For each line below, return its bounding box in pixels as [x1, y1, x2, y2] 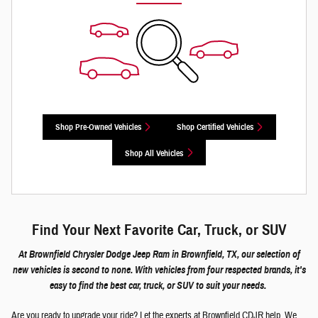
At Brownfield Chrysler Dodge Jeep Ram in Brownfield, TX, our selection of [18, 248, 300, 261]
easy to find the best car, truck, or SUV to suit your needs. [50, 279, 268, 292]
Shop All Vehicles [125, 147, 184, 158]
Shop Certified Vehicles [176, 121, 253, 133]
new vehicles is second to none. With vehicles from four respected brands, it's [12, 263, 306, 276]
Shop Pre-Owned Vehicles [55, 121, 141, 133]
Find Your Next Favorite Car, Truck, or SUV [32, 221, 286, 240]
